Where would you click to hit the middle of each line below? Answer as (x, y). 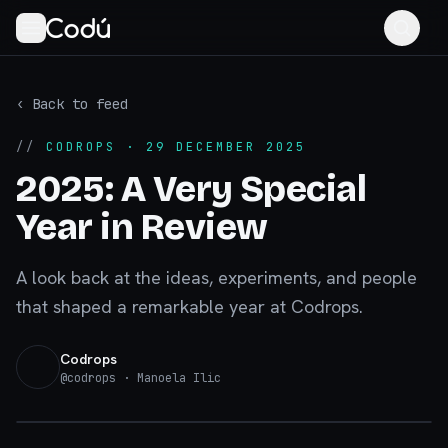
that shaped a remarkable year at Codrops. (189, 306)
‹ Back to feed (72, 104)
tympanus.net (373, 402)
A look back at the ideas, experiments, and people (216, 277)
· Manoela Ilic (168, 377)
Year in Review (142, 227)
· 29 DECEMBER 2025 (211, 147)
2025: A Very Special (191, 189)
